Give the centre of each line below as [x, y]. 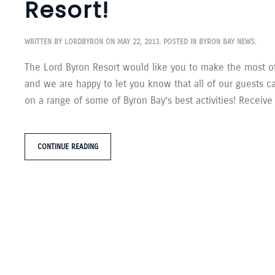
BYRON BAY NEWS [227, 41]
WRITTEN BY [45, 41]
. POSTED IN [179, 41]
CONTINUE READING [68, 146]
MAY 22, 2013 [138, 41]
